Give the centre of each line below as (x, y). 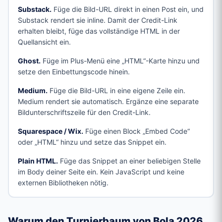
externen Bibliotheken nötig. (63, 182)
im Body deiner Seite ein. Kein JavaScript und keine (101, 171)
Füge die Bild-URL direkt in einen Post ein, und (128, 9)
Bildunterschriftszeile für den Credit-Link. (84, 112)
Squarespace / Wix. (50, 131)
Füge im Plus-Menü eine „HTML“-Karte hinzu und (121, 60)
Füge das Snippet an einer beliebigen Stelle (130, 161)
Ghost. (29, 60)
